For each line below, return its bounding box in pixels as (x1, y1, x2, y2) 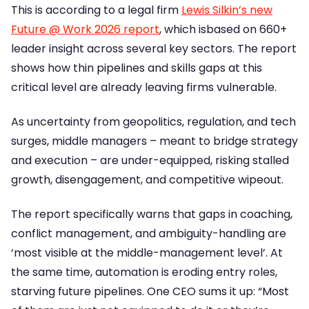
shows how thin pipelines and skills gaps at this (11, 59, 262, 76)
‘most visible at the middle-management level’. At (11, 245, 283, 261)
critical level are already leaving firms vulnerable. (11, 79, 277, 95)
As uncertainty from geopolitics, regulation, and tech (11, 114, 296, 130)
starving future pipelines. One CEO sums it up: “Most (11, 283, 289, 300)
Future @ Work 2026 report (11, 21, 159, 37)
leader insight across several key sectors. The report (11, 40, 297, 57)
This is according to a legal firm (11, 1, 181, 18)
